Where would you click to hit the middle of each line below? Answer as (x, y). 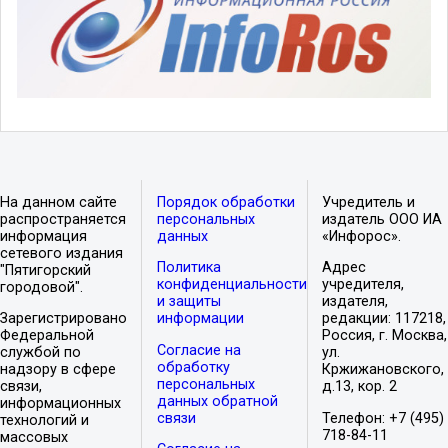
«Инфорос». (362, 236)
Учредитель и (369, 202)
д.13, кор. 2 (360, 387)
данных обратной (217, 401)
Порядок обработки (225, 202)
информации (200, 319)
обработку (193, 367)
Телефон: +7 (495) (383, 418)
